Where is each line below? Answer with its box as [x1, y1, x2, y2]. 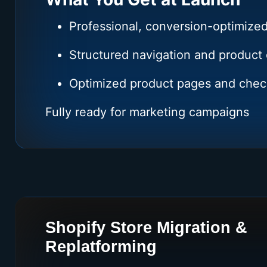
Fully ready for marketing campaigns [45, 104, 249, 119]
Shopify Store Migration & [45, 219, 247, 237]
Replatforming [45, 238, 157, 256]
